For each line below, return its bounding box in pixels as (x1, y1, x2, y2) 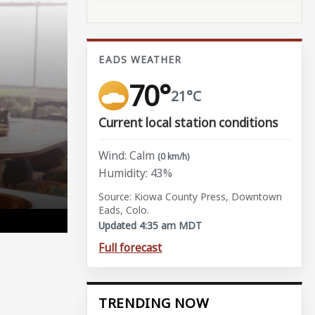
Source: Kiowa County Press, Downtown (98, 190, 283, 204)
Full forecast (98, 239, 162, 255)
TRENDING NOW (98, 294, 209, 313)
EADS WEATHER (98, 53, 182, 67)
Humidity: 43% (98, 165, 173, 181)
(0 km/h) (157, 150, 190, 162)
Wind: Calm (98, 147, 155, 163)
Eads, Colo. (98, 203, 150, 217)
